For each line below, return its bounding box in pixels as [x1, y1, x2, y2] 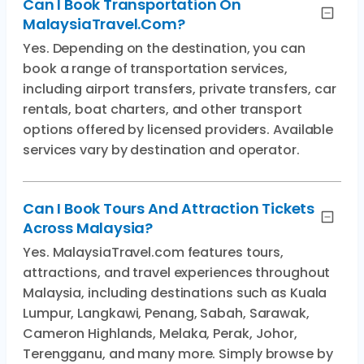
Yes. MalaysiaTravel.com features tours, [23, 243, 284, 262]
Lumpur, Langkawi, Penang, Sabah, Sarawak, [23, 304, 310, 323]
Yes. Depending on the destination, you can [23, 39, 305, 58]
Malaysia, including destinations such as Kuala [23, 284, 327, 302]
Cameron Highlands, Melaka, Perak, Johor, [23, 324, 297, 343]
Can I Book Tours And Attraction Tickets [23, 198, 314, 219]
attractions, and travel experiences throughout [23, 263, 331, 282]
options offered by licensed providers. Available [23, 120, 334, 139]
